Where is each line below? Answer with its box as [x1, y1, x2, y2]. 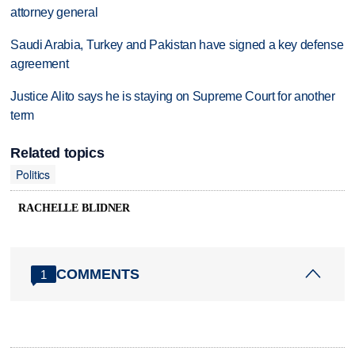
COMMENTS [56, 265, 140, 282]
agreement [10, 56, 69, 71]
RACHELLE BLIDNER [18, 202, 131, 215]
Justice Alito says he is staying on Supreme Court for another [10, 89, 335, 103]
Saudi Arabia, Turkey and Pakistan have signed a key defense [10, 37, 344, 52]
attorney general [10, 6, 98, 20]
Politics [16, 166, 51, 182]
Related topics [10, 145, 105, 162]
